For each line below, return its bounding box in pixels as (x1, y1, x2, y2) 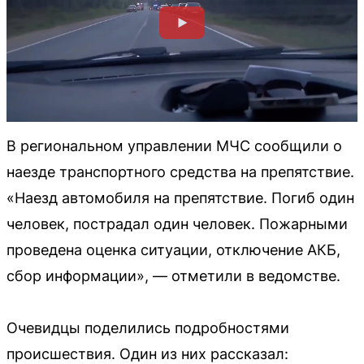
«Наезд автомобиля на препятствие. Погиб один (6, 188, 354, 206)
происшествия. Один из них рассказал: (6, 344, 288, 362)
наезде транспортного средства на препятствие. (6, 162, 354, 180)
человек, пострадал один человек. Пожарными (6, 214, 348, 232)
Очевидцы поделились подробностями (6, 318, 289, 336)
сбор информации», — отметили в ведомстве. (6, 266, 340, 284)
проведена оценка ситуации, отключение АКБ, (6, 240, 340, 258)
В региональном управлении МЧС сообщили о (6, 136, 342, 154)
